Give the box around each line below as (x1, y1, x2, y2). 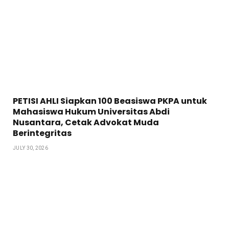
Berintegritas (13, 127, 72, 139)
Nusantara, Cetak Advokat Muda (13, 116, 159, 128)
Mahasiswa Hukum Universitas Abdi (13, 105, 170, 118)
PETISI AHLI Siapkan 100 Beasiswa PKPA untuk (13, 95, 207, 107)
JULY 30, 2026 (13, 145, 48, 151)
